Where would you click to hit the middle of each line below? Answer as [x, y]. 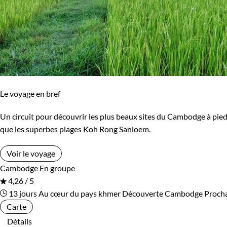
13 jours [22, 194]
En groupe [57, 168]
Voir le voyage [31, 154]
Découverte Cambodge [162, 194]
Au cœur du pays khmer [80, 194]
